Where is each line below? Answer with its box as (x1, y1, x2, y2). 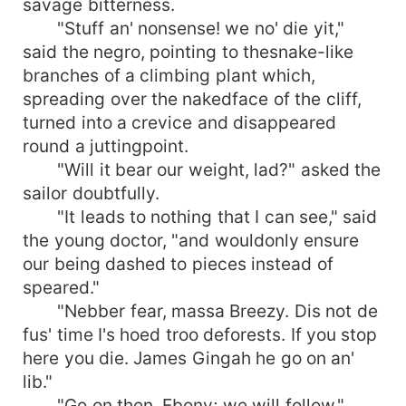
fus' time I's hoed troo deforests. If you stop (23, 323, 378, 345)
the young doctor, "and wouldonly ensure (23, 228, 360, 251)
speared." (23, 275, 101, 298)
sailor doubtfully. (23, 181, 159, 204)
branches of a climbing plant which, (23, 63, 316, 86)
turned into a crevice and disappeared (23, 111, 337, 133)
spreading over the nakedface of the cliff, (23, 87, 362, 110)
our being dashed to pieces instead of (23, 252, 333, 275)
